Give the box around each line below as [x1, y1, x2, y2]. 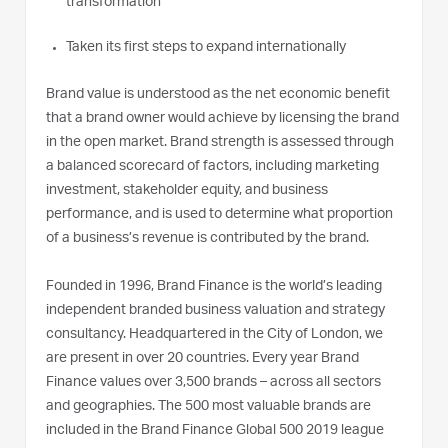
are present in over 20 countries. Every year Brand [46, 351, 359, 366]
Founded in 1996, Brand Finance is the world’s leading [46, 279, 382, 294]
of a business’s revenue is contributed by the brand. [46, 231, 372, 246]
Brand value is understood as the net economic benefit [46, 87, 390, 102]
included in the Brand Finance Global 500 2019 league [46, 423, 384, 438]
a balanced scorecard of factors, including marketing [46, 159, 379, 174]
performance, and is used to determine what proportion [46, 207, 393, 222]
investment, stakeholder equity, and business [46, 183, 328, 198]
